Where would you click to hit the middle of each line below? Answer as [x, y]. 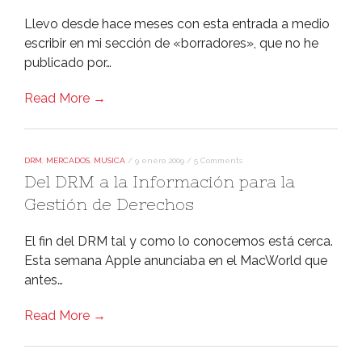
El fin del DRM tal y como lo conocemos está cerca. [179, 241]
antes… [44, 280]
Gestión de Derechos [109, 204]
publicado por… [68, 63]
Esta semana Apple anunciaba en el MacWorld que [176, 261]
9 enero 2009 [160, 160]
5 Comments [218, 160]
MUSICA [109, 160]
